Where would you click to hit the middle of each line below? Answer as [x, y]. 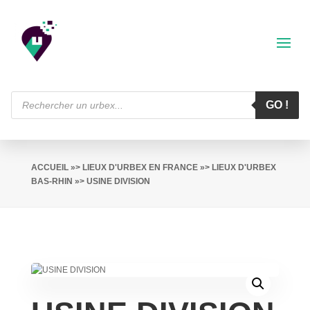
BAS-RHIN [52, 181]
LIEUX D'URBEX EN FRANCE [140, 167]
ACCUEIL [49, 167]
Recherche [31, 95]
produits [25, 111]
